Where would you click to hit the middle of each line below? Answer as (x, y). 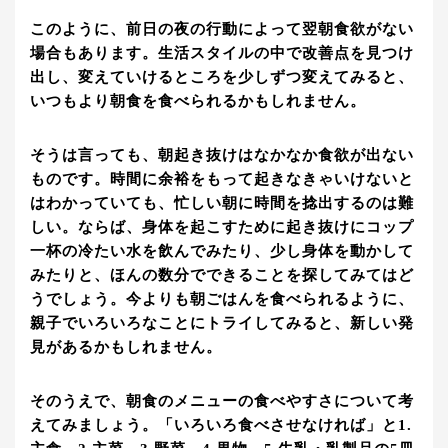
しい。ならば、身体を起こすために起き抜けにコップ (222, 227)
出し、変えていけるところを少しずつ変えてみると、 (222, 77)
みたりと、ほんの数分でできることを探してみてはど (222, 275)
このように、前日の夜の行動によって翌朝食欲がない (222, 29)
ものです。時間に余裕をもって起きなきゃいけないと (222, 179)
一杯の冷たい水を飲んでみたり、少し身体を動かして (222, 251)
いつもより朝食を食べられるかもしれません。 (198, 101)
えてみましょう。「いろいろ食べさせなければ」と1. (221, 425)
